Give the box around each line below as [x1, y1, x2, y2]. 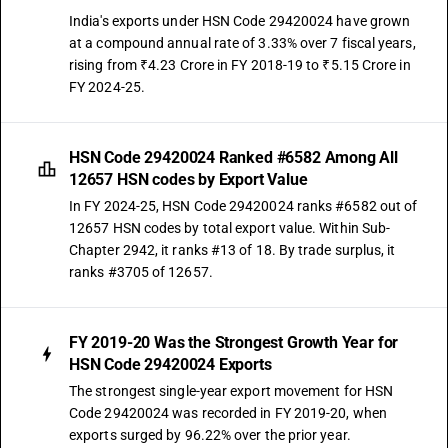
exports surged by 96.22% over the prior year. [69, 427, 351, 443]
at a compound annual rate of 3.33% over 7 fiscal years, [69, 35, 416, 51]
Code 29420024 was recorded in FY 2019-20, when [69, 405, 387, 421]
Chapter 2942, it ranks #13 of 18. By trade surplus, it [69, 242, 396, 258]
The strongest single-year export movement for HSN [69, 383, 394, 399]
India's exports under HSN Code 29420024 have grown [69, 13, 411, 29]
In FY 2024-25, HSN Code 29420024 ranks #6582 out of [69, 198, 418, 214]
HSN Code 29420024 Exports [69, 355, 272, 374]
